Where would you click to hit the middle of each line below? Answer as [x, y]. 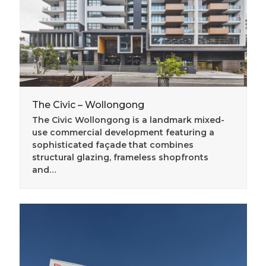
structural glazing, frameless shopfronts [120, 158]
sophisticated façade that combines [113, 145]
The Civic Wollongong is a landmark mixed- [128, 120]
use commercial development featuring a [123, 133]
